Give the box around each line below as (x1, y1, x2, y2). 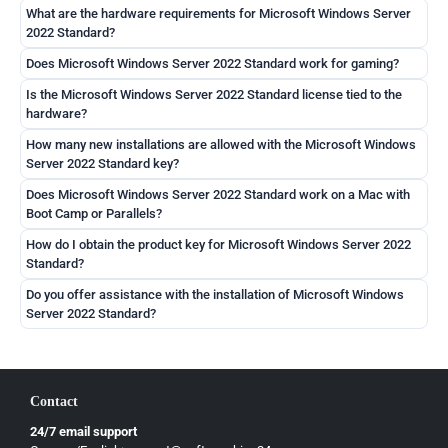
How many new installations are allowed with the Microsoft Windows (26, 137, 416, 153)
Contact (30, 394, 78, 410)
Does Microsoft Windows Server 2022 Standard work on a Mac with (26, 187, 410, 203)
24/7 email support (30, 424, 137, 440)
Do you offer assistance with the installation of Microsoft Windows (26, 287, 404, 303)
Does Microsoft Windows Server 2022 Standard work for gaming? (26, 56, 399, 72)
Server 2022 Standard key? (26, 156, 179, 172)
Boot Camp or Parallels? (26, 206, 162, 222)
